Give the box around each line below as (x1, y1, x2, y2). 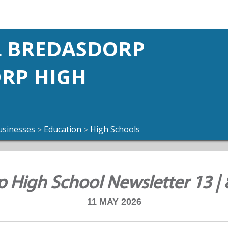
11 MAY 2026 (87, 196, 141, 207)
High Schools (90, 124, 140, 135)
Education (44, 124, 81, 135)
